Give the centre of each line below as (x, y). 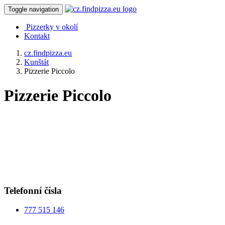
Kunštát (36, 62)
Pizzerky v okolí (52, 27)
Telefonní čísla (33, 190)
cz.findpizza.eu (48, 53)
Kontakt (37, 36)
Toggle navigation (33, 9)
